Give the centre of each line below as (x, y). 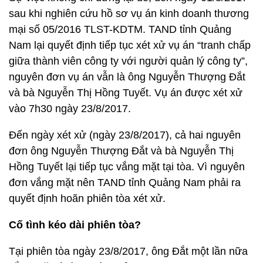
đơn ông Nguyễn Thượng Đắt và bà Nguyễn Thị (121, 151)
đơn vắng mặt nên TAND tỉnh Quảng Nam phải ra (125, 183)
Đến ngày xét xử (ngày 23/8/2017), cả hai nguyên (125, 135)
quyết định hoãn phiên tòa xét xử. (87, 198)
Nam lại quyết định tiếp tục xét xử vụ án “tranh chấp (130, 45)
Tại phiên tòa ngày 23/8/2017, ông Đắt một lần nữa (128, 251)
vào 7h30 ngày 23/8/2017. (70, 109)
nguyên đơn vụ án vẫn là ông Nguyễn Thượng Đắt (127, 77)
